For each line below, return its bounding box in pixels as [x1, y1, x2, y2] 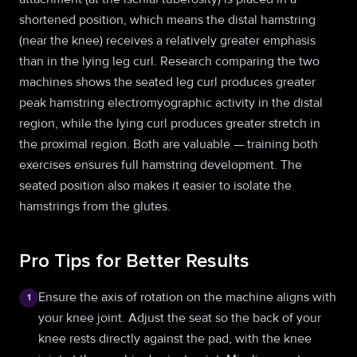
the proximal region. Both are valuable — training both [19, 136, 318, 152]
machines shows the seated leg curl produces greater [19, 74, 316, 90]
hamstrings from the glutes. [19, 198, 171, 214]
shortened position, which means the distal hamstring [19, 12, 316, 28]
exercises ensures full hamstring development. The [19, 157, 302, 173]
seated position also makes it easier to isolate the [19, 178, 292, 194]
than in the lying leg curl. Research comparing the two [19, 53, 320, 69]
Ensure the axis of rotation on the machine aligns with [38, 289, 336, 305]
